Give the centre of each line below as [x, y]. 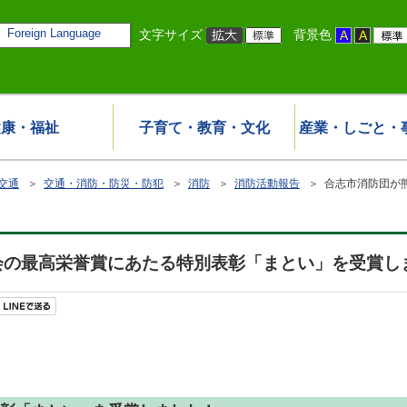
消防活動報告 [267, 184]
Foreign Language [54, 33]
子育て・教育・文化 [204, 128]
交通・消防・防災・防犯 [104, 184]
